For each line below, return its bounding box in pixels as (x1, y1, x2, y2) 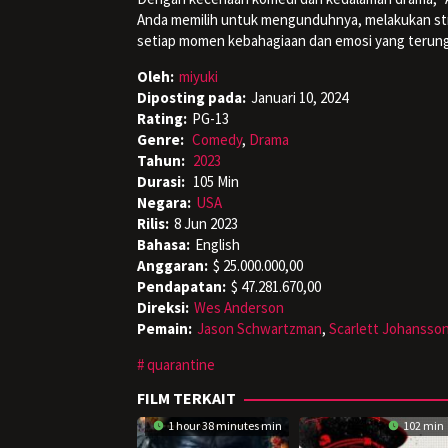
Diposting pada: (137, 87, 246, 107)
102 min (401, 417, 444, 433)
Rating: (137, 108, 187, 128)
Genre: (137, 129, 187, 149)
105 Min (193, 171, 239, 191)
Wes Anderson (194, 297, 284, 317)
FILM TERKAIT (137, 387, 236, 408)
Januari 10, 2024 (251, 87, 348, 107)
